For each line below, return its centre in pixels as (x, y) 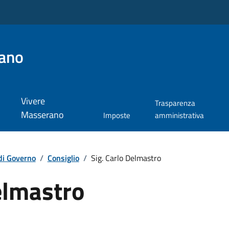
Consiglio (63, 158)
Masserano (42, 115)
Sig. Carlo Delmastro (126, 158)
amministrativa (179, 116)
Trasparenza (175, 103)
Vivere (33, 101)
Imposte (117, 116)
